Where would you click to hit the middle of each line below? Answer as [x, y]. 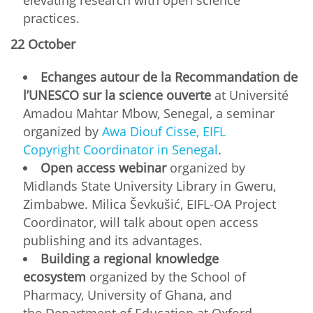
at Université [250, 95]
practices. [53, 18]
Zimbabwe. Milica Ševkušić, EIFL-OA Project [150, 204]
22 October [45, 44]
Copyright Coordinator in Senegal [121, 149]
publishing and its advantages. [113, 240]
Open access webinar [103, 167]
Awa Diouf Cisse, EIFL [164, 131]
